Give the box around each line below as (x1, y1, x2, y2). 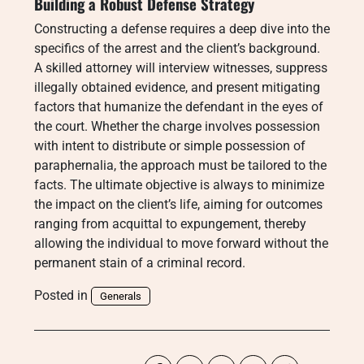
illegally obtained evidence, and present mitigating (34, 80, 320, 95)
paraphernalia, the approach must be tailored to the (34, 158, 327, 173)
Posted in (34, 288, 91, 303)
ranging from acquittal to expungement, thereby (34, 216, 306, 232)
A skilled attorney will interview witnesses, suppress (34, 60, 327, 76)
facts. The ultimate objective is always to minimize (34, 177, 324, 193)
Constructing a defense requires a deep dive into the (34, 21, 330, 37)
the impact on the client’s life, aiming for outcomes (34, 197, 323, 212)
